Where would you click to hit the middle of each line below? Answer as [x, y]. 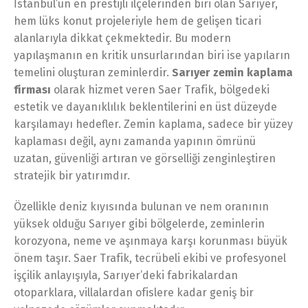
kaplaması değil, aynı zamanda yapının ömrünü [135, 141]
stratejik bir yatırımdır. [72, 175]
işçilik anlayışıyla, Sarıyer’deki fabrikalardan [126, 275]
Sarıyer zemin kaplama [232, 72]
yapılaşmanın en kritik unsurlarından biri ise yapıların [152, 55]
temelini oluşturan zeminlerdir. [93, 72]
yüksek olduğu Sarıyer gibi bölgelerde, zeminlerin [139, 223]
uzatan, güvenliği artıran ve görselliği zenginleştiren [145, 158]
